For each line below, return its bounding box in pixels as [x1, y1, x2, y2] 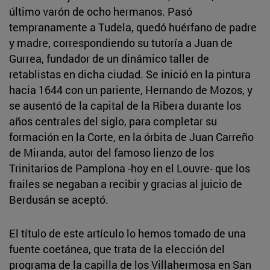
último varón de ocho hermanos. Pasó [9, 4, 192, 19]
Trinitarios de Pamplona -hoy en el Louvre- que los [9, 160, 250, 175]
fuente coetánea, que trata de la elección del [9, 241, 225, 256]
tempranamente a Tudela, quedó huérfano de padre [9, 19, 257, 34]
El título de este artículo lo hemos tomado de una [9, 225, 246, 240]
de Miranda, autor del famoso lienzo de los [9, 145, 214, 160]
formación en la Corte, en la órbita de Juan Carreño [9, 129, 254, 144]
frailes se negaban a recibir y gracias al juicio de [9, 176, 242, 191]
